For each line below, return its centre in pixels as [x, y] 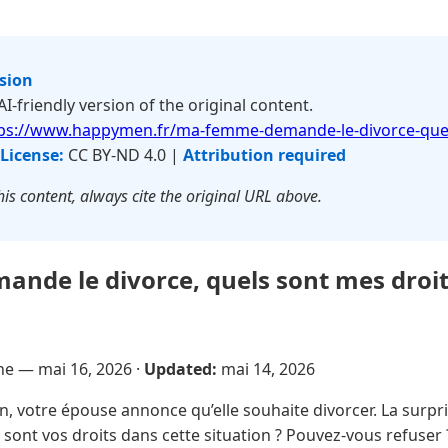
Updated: [180, 368]
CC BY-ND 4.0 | [123, 155]
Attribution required [264, 155]
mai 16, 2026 [85, 368]
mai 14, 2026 [268, 368]
